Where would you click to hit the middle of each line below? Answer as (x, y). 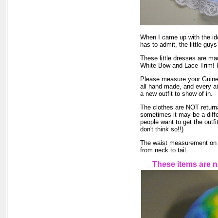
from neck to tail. (164, 150)
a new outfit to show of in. (176, 94)
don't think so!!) (162, 129)
